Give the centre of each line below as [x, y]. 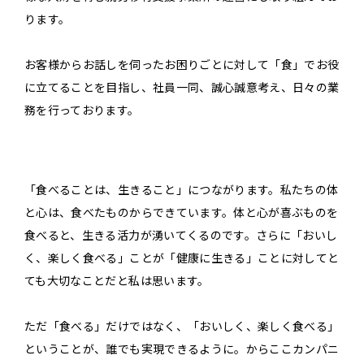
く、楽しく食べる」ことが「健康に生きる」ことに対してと [182, 258]
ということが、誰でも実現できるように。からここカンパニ [182, 349]
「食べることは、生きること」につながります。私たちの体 [182, 190]
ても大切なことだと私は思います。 [117, 281]
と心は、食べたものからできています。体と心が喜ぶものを [182, 212]
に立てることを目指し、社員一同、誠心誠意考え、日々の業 [182, 87]
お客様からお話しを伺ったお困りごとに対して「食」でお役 [182, 65]
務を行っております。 [82, 110]
